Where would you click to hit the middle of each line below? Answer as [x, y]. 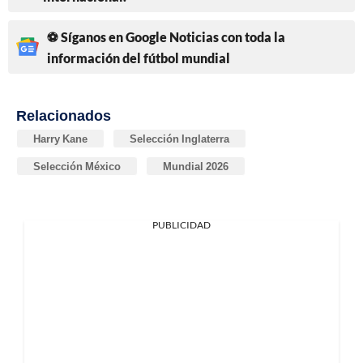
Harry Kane [60, 138]
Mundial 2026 [196, 166]
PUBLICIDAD [181, 224]
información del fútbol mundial [139, 58]
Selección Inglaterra [179, 138]
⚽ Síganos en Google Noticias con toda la [166, 36]
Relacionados [64, 115]
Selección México [77, 166]
